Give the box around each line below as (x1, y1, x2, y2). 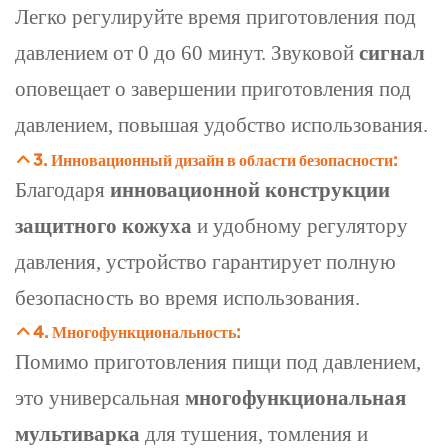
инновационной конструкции (110, 177, 390, 202)
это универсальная (15, 386, 180, 411)
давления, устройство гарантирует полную (15, 249, 396, 274)
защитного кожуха (15, 213, 192, 238)
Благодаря (15, 177, 105, 202)
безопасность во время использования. (15, 285, 360, 310)
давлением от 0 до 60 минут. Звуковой (15, 41, 354, 66)
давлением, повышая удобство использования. (15, 113, 428, 138)
